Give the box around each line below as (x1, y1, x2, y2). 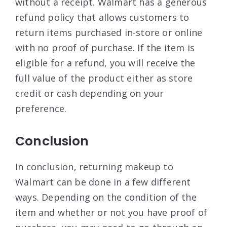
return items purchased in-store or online (15, 26, 203, 39)
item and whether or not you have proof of (15, 206, 208, 218)
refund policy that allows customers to (15, 11, 190, 23)
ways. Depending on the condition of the (15, 191, 197, 203)
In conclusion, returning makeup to (15, 160, 173, 173)
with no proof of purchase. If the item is (15, 41, 195, 54)
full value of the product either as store (15, 71, 193, 84)
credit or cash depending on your (15, 87, 164, 99)
